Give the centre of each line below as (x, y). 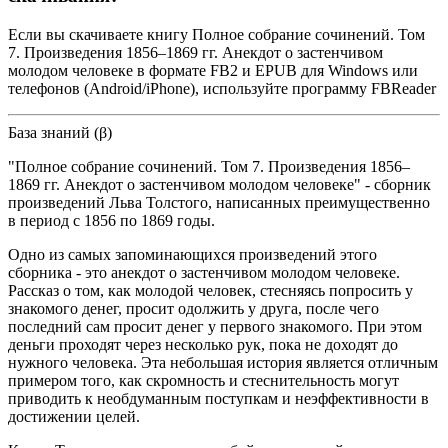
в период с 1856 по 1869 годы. (111, 220)
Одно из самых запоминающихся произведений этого (192, 254)
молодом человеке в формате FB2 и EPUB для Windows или (213, 70)
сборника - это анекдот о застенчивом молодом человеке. (204, 272)
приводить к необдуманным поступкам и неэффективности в (218, 398)
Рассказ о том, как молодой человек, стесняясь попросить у (210, 290)
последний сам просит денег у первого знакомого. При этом (215, 326)
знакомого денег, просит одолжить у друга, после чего (193, 308)
